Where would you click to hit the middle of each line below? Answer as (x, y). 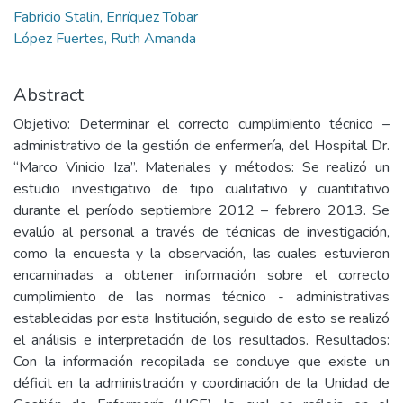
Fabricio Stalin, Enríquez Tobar (106, 17)
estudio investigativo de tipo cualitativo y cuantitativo (201, 189)
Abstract (49, 95)
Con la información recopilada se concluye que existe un (201, 362)
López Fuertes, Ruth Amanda (105, 39)
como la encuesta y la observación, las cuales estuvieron (201, 254)
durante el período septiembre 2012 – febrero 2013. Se (201, 210)
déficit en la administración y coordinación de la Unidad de (201, 383)
